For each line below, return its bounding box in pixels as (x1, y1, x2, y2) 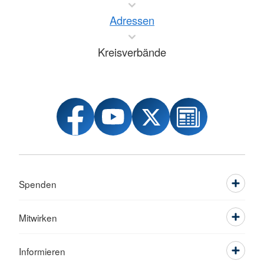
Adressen (110, 12, 154, 28)
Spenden (19, 177, 57, 190)
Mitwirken (19, 211, 57, 224)
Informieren (19, 245, 65, 258)
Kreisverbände (98, 44, 166, 60)
